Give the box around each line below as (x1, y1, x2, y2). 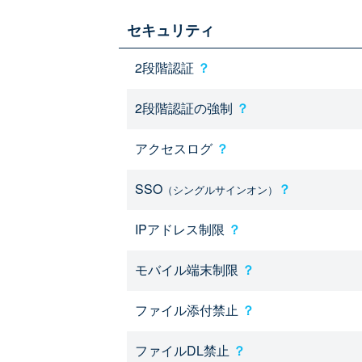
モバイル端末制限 (135, 260, 242, 279)
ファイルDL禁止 (135, 341, 233, 360)
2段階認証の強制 (135, 99, 236, 117)
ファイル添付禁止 (135, 301, 242, 319)
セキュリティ (127, 19, 214, 40)
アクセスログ (135, 139, 216, 158)
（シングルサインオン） (162, 182, 278, 197)
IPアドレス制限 (135, 220, 228, 238)
